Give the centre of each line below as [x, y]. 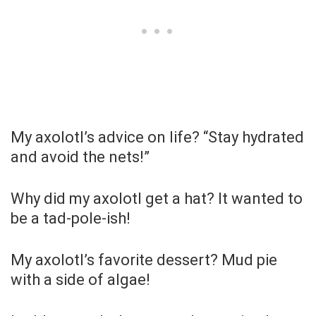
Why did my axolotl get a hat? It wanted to [157, 198]
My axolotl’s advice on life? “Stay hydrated [157, 137]
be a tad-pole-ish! [71, 218]
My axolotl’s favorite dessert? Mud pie [144, 260]
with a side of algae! [80, 279]
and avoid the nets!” [80, 157]
